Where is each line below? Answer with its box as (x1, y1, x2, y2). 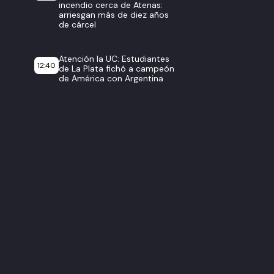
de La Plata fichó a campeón (59, 63, 174, 74)
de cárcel (59, 19, 96, 30)
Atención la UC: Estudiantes (59, 53, 169, 64)
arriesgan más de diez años (59, 9, 169, 20)
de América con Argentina (59, 73, 163, 84)
